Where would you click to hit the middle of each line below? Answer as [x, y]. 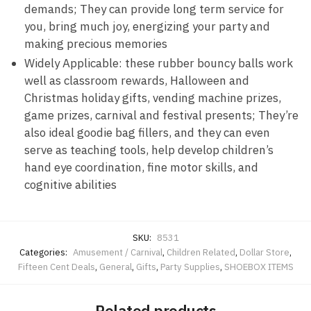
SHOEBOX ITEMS [259, 267]
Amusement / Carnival [118, 253]
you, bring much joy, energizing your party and [147, 27]
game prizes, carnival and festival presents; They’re [161, 116]
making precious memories [96, 44]
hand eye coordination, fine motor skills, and [141, 168]
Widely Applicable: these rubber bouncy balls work [159, 64]
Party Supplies [190, 267]
